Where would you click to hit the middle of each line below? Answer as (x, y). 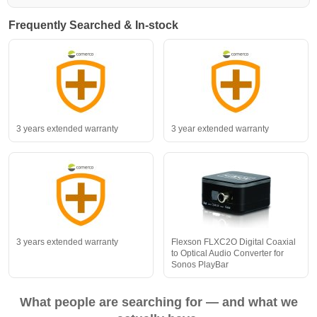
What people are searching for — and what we (158, 302)
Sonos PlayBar (200, 265)
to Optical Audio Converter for (227, 254)
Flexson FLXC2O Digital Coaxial (234, 242)
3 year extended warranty (220, 129)
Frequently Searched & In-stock (93, 25)
